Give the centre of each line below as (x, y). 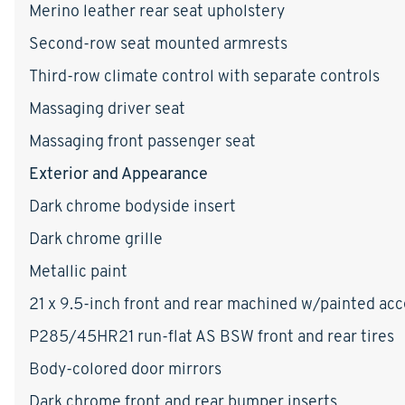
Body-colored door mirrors (125, 368)
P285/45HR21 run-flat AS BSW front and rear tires (212, 335)
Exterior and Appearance (118, 173)
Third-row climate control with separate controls (204, 75)
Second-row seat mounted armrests (158, 42)
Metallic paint (78, 270)
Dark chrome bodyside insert (132, 205)
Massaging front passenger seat (142, 140)
